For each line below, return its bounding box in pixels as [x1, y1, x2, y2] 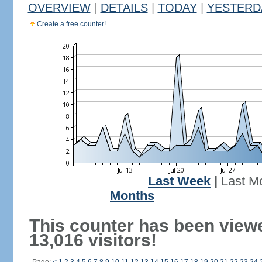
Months [110, 189, 154, 203]
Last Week [148, 174, 211, 188]
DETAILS [100, 1, 148, 14]
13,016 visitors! [29, 230, 157, 250]
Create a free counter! [36, 20, 106, 28]
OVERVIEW [27, 1, 91, 14]
